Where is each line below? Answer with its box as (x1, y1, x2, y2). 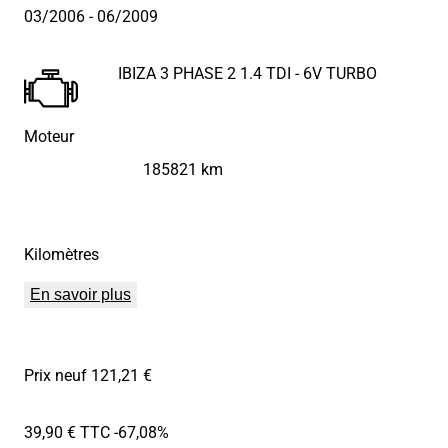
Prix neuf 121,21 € (24, 364, 152, 386)
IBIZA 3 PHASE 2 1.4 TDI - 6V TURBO (118, 62, 377, 84)
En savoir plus (30, 286, 131, 304)
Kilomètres (24, 243, 99, 265)
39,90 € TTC (24, 421, 110, 443)
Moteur (24, 125, 74, 147)
